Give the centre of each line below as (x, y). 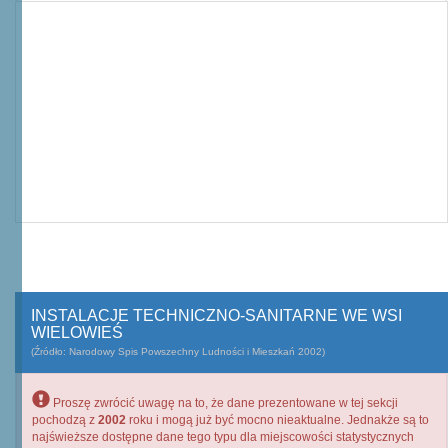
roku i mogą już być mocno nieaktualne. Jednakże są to (277, 420)
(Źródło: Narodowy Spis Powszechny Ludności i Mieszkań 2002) (178, 351)
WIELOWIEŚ (77, 332)
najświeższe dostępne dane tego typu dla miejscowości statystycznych (223, 437)
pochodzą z (65, 420)
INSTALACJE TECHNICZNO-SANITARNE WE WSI (216, 315)
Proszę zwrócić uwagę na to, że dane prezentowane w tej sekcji (224, 403)
